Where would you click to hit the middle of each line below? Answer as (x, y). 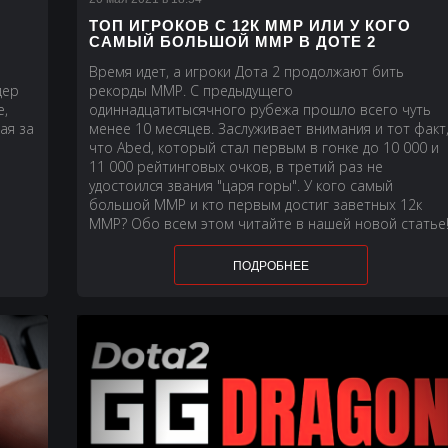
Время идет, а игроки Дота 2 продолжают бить (247, 71)
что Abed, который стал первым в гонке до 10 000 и (264, 147)
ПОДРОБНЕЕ (270, 265)
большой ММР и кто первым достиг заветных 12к (256, 204)
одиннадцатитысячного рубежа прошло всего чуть (260, 109)
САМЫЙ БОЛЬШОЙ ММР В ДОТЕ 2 (233, 41)
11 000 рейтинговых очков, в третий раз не (236, 166)
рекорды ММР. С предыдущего (191, 90)
